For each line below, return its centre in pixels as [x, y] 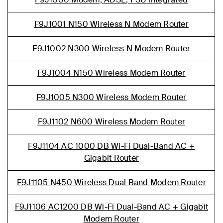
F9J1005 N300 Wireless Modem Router [111, 97]
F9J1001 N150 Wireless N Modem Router [111, 24]
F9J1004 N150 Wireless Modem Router [111, 73]
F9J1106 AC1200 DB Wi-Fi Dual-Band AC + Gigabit [111, 207]
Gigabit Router [111, 158]
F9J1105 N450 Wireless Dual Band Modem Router [111, 182]
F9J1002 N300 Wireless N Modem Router [111, 49]
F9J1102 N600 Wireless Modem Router [111, 122]
